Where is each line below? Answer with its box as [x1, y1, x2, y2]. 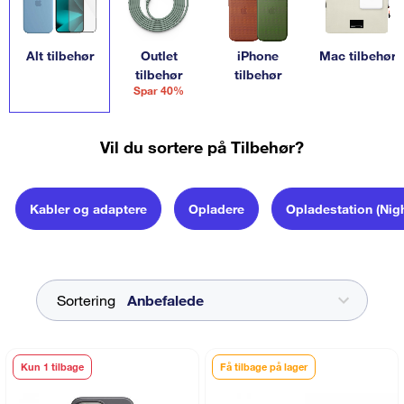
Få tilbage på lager [219, 360, 308, 374]
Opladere [188, 201, 244, 217]
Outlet [140, 48, 178, 64]
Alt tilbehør [25, 48, 94, 64]
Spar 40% [133, 83, 184, 98]
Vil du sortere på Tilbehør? [100, 137, 304, 158]
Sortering [57, 291, 115, 310]
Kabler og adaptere [30, 201, 147, 217]
